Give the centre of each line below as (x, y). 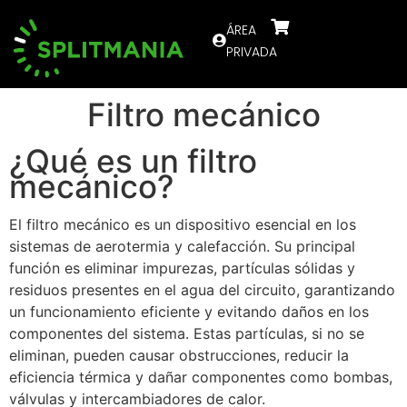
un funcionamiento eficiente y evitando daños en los (189, 312)
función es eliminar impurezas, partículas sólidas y (182, 268)
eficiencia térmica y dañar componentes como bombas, (201, 377)
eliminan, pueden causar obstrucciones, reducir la (179, 356)
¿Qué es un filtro (133, 161)
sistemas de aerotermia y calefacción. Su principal (182, 247)
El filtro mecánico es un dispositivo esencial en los (183, 225)
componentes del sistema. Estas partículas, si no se (187, 334)
